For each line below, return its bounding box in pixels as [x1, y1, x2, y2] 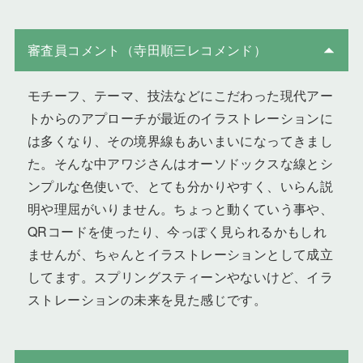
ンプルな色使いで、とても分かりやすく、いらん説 [27, 177, 334, 196]
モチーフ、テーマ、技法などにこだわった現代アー [27, 86, 334, 105]
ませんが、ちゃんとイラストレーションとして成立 [27, 245, 334, 264]
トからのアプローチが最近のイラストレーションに [27, 109, 334, 128]
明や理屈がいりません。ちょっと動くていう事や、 [27, 199, 334, 219]
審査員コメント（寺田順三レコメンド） [27, 41, 267, 60]
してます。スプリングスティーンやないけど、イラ [27, 267, 334, 287]
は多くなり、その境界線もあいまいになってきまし [27, 131, 334, 151]
